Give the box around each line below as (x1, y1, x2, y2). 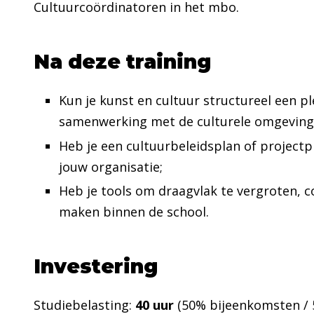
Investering (34, 254, 158, 278)
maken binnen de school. (59, 203, 209, 220)
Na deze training (34, 50, 211, 74)
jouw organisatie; (59, 158, 163, 175)
